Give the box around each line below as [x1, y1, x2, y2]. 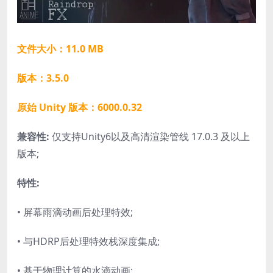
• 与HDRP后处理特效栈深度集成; [17, 235, 160, 249]
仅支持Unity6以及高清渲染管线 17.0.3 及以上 [52, 130, 250, 144]
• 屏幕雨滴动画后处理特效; [17, 205, 133, 219]
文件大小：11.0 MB [17, 42, 104, 56]
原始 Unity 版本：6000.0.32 [17, 101, 142, 115]
